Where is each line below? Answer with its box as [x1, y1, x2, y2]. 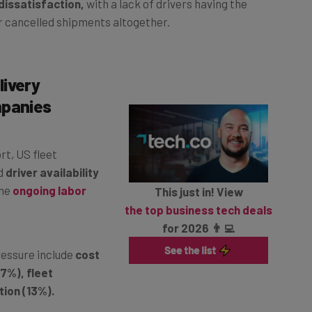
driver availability [6, 149, 99, 164]
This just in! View [154, 169, 243, 184]
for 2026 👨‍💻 [162, 205, 235, 220]
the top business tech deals [125, 187, 273, 202]
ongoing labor [13, 167, 86, 182]
